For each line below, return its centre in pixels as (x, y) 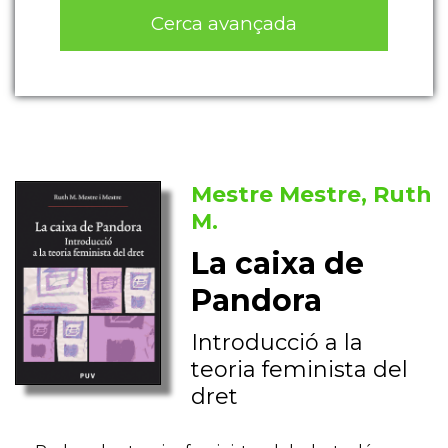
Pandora (257, 301)
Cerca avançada (224, 23)
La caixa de (278, 264)
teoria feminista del (300, 370)
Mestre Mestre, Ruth (312, 195)
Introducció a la (277, 343)
